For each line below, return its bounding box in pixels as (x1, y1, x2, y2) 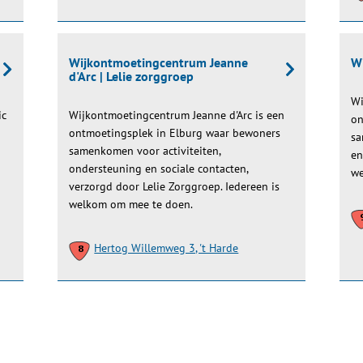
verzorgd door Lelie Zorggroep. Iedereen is (69, 179, 280, 194)
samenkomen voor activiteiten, (69, 143, 221, 158)
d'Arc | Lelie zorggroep (69, 68, 194, 84)
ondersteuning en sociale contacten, (69, 161, 249, 176)
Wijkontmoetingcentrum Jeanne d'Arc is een (69, 108, 285, 122)
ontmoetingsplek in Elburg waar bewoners (69, 126, 281, 140)
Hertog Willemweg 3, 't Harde (94, 241, 239, 255)
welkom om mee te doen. (69, 197, 194, 211)
